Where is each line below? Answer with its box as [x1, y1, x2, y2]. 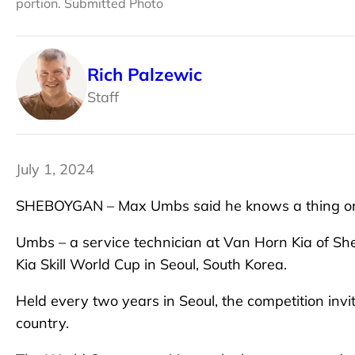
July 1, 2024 [16, 160, 94, 179]
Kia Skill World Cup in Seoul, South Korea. [16, 255, 287, 274]
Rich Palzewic [87, 63, 202, 86]
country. [16, 314, 69, 333]
